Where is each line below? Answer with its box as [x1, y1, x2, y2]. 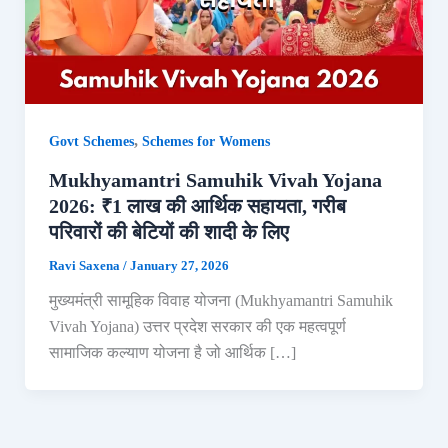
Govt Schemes [48, 134, 134, 150]
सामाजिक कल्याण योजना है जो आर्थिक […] [48, 344, 296, 362]
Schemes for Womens [141, 134, 270, 150]
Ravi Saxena [48, 258, 123, 274]
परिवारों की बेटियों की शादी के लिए [48, 221, 289, 244]
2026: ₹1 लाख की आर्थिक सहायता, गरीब [48, 195, 346, 218]
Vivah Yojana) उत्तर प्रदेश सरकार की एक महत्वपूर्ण [48, 318, 346, 336]
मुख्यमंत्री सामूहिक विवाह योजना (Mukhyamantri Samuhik [48, 292, 393, 310]
